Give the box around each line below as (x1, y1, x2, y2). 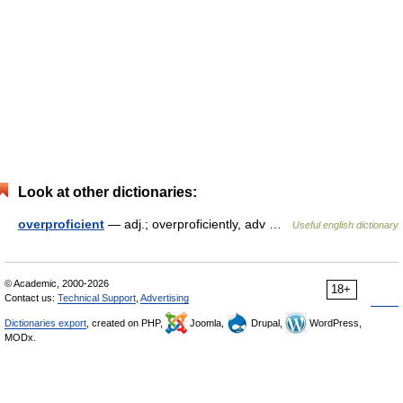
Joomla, (187, 318, 227, 328)
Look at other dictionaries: (18, 184, 197, 200)
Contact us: (4, 292, 58, 303)
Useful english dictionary (292, 219, 399, 230)
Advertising (140, 292, 189, 303)
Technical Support (58, 292, 136, 303)
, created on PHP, (86, 318, 166, 328)
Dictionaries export (4, 318, 86, 328)
